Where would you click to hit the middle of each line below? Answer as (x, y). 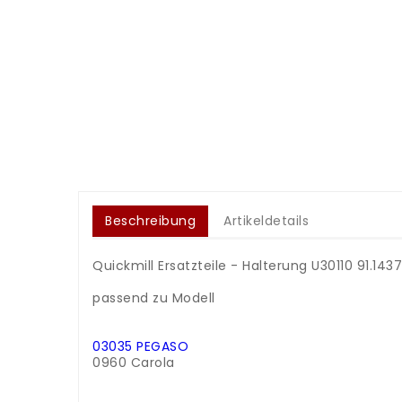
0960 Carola (134, 363)
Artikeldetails (267, 221)
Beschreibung (150, 221)
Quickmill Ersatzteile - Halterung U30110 (225, 266)
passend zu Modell (154, 298)
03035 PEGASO (140, 347)
